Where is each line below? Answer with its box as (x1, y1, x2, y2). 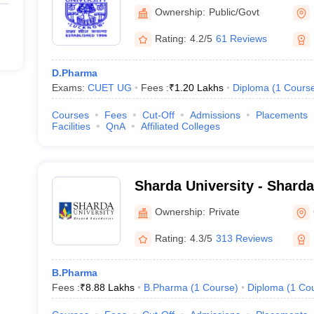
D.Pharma (51, 67, 97, 78)
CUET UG (87, 82, 132, 93)
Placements (255, 109, 308, 121)
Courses (51, 109, 89, 121)
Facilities (51, 121, 90, 132)
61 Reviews (215, 32, 267, 44)
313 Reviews (215, 232, 273, 244)
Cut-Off (142, 109, 175, 121)
